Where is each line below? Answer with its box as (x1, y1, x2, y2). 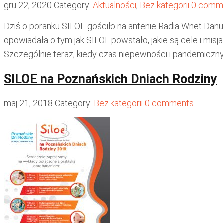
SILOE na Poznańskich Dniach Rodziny (4, 72, 217, 87)
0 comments (145, 98, 194, 108)
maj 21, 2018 (4, 98, 53, 108)
